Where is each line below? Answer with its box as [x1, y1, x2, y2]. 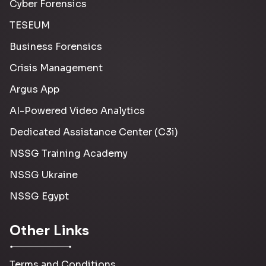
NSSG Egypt [9, 189, 69, 202]
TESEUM [9, 18, 50, 31]
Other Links [9, 220, 89, 239]
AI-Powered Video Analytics [9, 104, 145, 117]
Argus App [9, 83, 59, 96]
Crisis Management [9, 61, 103, 74]
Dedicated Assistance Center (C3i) [9, 125, 178, 138]
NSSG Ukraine [9, 168, 78, 181]
